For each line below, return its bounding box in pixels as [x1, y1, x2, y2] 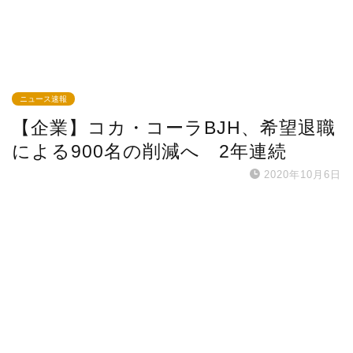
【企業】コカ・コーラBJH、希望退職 [12, 117, 336, 139]
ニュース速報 [20, 95, 67, 104]
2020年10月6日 [264, 169, 341, 181]
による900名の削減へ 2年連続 [12, 141, 287, 162]
